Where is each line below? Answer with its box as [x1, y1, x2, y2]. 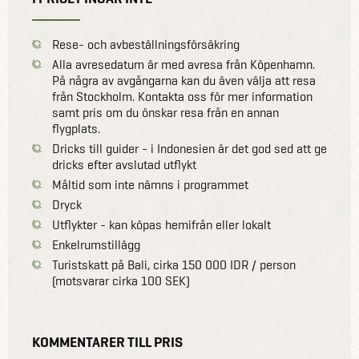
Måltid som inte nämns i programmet [52, 175, 248, 193]
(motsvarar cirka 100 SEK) [52, 272, 190, 289]
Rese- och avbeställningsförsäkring [52, 35, 240, 53]
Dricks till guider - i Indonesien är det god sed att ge [52, 139, 327, 157]
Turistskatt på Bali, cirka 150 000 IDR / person [52, 256, 296, 273]
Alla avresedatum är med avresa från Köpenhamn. [52, 55, 315, 73]
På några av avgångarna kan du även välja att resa [52, 71, 316, 89]
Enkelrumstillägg [52, 236, 140, 253]
